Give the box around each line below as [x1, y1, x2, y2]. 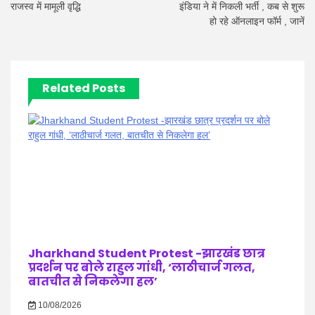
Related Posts [42, 80, 125, 96]
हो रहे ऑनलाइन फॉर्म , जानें [210, 15, 304, 27]
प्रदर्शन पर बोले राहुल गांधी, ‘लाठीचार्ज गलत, [28, 259, 255, 276]
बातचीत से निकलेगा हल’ [28, 274, 157, 290]
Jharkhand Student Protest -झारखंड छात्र [28, 245, 265, 262]
